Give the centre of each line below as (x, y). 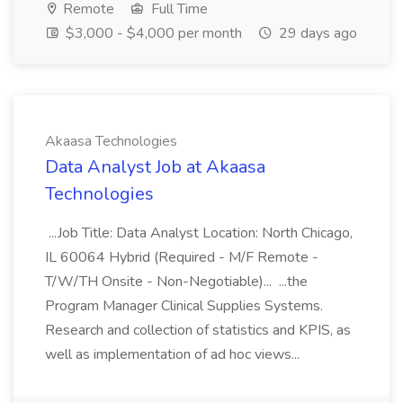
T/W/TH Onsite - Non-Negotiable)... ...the (176, 282)
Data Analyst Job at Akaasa (155, 167)
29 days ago (316, 33)
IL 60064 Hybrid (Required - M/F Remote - (182, 257)
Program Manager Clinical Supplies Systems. (184, 306)
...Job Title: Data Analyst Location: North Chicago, (199, 233)
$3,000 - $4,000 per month (152, 33)
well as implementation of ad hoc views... (174, 354)
